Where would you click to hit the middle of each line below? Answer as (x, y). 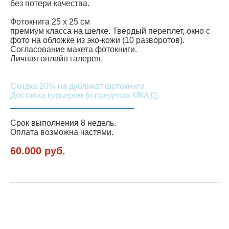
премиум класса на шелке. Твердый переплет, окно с (110, 31)
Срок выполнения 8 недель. (63, 123)
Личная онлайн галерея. (56, 59)
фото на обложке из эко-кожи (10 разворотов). (97, 40)
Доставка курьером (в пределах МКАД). (85, 96)
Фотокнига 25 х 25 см (50, 22)
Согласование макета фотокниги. (74, 50)
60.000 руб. (38, 151)
